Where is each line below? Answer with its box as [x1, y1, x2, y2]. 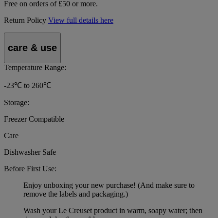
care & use [8, 42, 57, 53]
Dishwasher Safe [4, 147, 56, 156]
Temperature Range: [4, 63, 66, 72]
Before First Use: [4, 164, 56, 173]
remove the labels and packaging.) [23, 189, 128, 198]
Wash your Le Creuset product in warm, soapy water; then [23, 206, 202, 215]
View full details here [48, 16, 113, 25]
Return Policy [4, 16, 46, 25]
